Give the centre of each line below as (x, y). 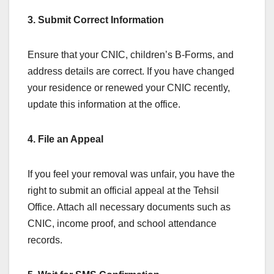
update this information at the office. (104, 105)
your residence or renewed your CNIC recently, (129, 88)
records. (45, 240)
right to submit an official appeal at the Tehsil (123, 191)
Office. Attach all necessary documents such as (129, 207)
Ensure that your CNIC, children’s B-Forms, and (131, 55)
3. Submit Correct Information (96, 20)
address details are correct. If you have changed (131, 72)
